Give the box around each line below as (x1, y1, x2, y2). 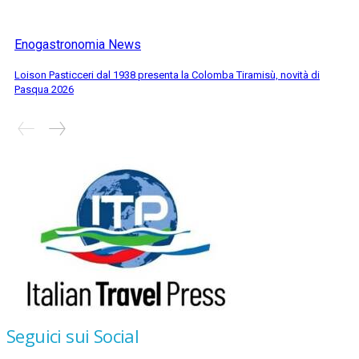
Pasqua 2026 (14, 83, 74, 95)
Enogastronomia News (14, 36, 141, 52)
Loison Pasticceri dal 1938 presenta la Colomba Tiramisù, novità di (14, 68, 320, 81)
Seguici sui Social (6, 323, 139, 348)
